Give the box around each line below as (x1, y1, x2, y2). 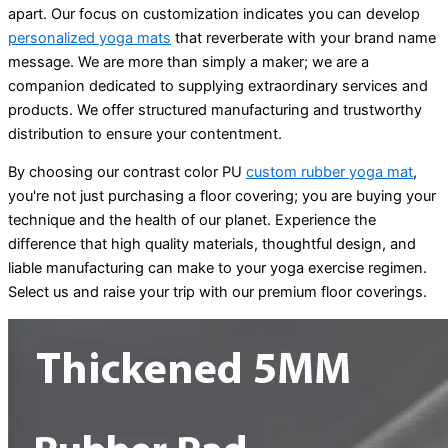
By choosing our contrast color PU (8, 163, 246, 182)
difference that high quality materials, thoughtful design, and (8, 235, 416, 254)
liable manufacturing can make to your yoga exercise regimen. (8, 259, 427, 278)
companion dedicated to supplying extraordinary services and (8, 76, 428, 95)
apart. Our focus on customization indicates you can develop (8, 4, 420, 23)
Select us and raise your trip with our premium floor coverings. (8, 283, 427, 302)
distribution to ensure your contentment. (8, 124, 282, 143)
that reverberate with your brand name (171, 28, 436, 47)
